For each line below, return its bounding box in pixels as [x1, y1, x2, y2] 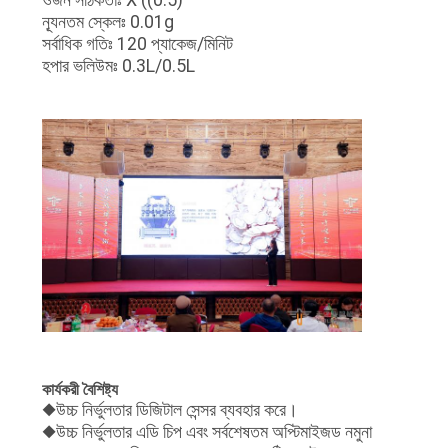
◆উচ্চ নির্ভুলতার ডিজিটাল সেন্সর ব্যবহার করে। [41, 398, 298, 420]
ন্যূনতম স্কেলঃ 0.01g [41, 10, 174, 32]
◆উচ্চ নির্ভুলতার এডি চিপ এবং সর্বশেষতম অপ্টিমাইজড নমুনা [41, 420, 372, 442]
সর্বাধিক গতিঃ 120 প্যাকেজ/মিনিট [41, 32, 233, 54]
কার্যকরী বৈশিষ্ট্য [41, 379, 118, 399]
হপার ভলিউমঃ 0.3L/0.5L [41, 54, 195, 76]
